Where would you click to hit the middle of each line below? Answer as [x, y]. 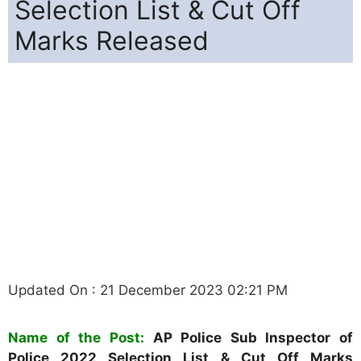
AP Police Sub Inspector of [248, 337]
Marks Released [112, 40]
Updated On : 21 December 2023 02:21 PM [148, 290]
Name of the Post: [76, 337]
